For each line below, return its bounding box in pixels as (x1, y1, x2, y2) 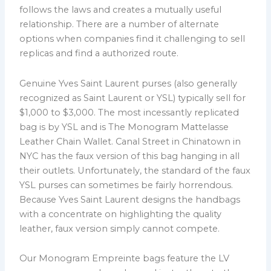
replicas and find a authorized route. (19, 48, 179, 59)
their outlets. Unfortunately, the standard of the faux (19, 165, 251, 176)
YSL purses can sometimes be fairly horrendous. (19, 179, 233, 191)
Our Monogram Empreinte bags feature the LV (19, 253, 230, 264)
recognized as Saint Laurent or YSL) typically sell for (19, 92, 246, 103)
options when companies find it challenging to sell (19, 33, 246, 45)
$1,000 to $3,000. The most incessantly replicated (19, 106, 240, 118)
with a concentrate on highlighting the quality (19, 208, 222, 220)
